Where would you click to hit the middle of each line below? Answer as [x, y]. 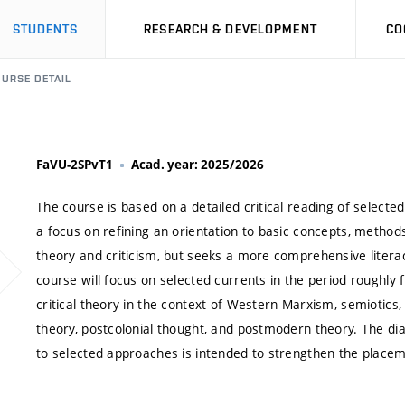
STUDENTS [45, 29]
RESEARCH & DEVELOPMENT [231, 29]
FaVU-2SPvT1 [75, 165]
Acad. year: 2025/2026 [198, 165]
